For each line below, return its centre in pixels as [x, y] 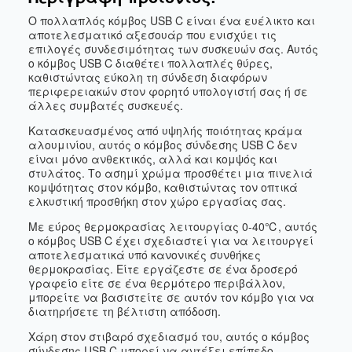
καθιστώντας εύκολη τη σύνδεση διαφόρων [148, 77]
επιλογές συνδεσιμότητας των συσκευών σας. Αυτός [173, 49]
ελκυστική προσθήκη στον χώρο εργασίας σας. [157, 201]
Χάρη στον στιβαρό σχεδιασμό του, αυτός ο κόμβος [169, 336]
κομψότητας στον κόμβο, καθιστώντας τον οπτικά [163, 187]
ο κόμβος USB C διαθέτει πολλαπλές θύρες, [150, 63]
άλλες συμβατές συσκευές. [106, 105]
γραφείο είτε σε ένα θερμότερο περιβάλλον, [157, 283]
